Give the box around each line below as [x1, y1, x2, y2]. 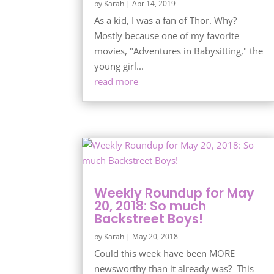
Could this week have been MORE [94, 246, 235, 259]
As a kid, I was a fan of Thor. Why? [94, 13, 237, 26]
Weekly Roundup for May [94, 183, 255, 202]
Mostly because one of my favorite [94, 29, 240, 42]
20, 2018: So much [94, 196, 207, 215]
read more [94, 75, 139, 87]
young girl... [94, 59, 144, 72]
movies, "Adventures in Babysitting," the [94, 44, 264, 57]
